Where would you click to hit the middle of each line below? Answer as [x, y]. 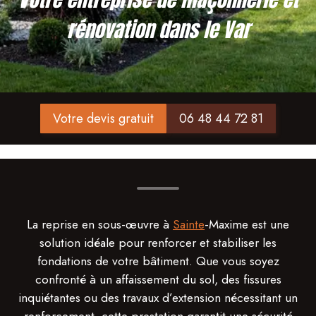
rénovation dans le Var [158, 30]
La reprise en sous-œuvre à [100, 224]
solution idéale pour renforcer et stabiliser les [158, 243]
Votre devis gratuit [103, 118]
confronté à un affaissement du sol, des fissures [158, 279]
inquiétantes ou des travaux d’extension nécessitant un [158, 298]
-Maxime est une [247, 224]
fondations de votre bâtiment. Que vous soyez [158, 261]
